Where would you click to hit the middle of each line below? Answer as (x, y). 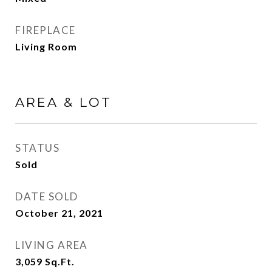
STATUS (37, 148)
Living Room (46, 46)
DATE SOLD (47, 196)
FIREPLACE (46, 30)
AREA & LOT (63, 102)
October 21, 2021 (59, 213)
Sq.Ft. (60, 261)
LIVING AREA (52, 245)
